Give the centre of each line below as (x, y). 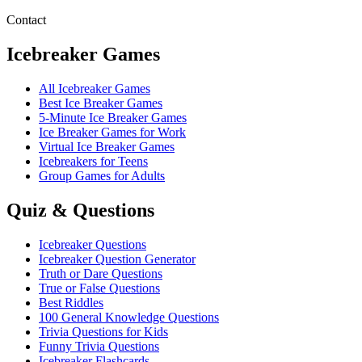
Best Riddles (71, 303)
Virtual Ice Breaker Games (107, 147)
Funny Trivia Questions (99, 347)
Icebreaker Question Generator (117, 259)
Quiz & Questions (80, 210)
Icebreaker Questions (93, 245)
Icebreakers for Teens (93, 162)
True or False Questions (99, 288)
